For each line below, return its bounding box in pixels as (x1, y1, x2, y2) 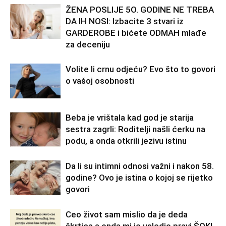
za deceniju (66, 39, 110, 50)
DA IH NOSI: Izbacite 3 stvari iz (66, 16, 184, 27)
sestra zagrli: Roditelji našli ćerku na (66, 124, 205, 135)
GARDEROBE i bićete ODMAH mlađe (66, 28, 206, 38)
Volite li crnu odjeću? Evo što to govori (66, 64, 215, 75)
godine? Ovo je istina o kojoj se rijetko (66, 173, 213, 183)
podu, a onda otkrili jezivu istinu (66, 136, 187, 146)
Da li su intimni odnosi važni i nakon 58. (66, 161, 214, 172)
